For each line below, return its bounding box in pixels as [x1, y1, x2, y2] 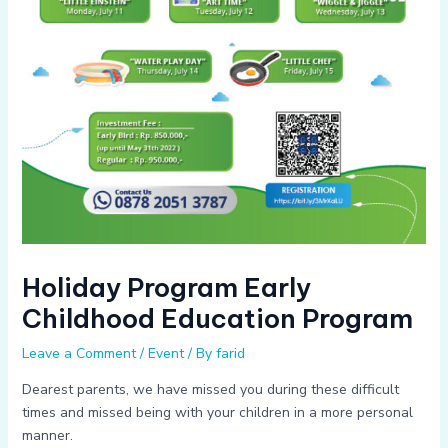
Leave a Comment [21, 344, 136, 364]
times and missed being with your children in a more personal [21, 403, 413, 423]
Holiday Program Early [21, 271, 311, 305]
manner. [21, 426, 73, 446]
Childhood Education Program [21, 302, 413, 336]
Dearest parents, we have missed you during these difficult [21, 380, 399, 400]
